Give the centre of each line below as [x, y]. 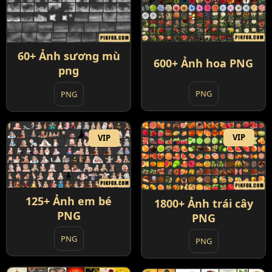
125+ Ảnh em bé [69, 201]
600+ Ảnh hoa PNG [203, 63]
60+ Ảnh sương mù [69, 56]
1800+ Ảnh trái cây [203, 203]
